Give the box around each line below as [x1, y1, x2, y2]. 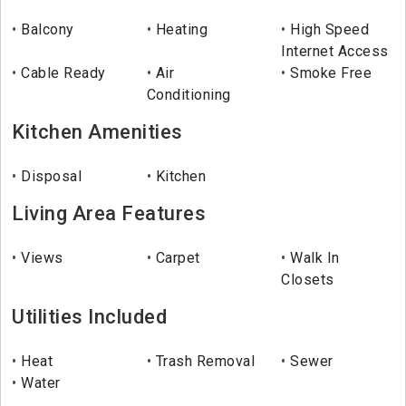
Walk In [285, 249, 340, 267]
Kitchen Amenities [12, 121, 183, 144]
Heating [151, 21, 208, 39]
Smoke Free [285, 64, 372, 82]
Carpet [151, 249, 200, 267]
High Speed [285, 21, 370, 39]
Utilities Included [12, 305, 167, 329]
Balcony [16, 21, 74, 39]
